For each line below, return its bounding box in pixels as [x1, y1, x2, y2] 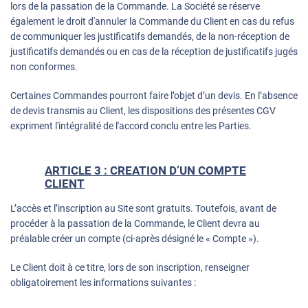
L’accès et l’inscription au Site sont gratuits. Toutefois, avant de [10, 203, 276, 214]
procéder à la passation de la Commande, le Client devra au [10, 218, 260, 230]
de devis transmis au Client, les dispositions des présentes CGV [10, 105, 276, 117]
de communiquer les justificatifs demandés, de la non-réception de [10, 31, 289, 43]
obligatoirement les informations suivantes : [10, 277, 196, 289]
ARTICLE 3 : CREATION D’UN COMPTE [45, 164, 246, 178]
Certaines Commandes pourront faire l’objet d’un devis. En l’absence [10, 90, 298, 102]
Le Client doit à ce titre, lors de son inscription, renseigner [10, 262, 250, 274]
